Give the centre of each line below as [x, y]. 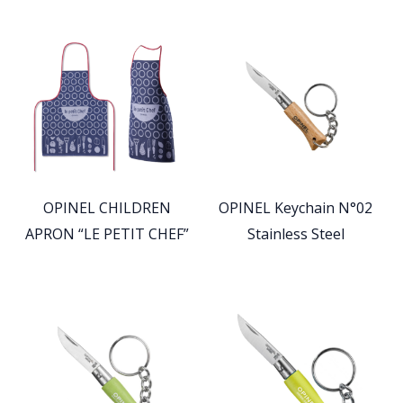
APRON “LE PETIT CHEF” [107, 233]
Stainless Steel [296, 233]
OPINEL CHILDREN [107, 207]
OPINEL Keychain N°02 [296, 207]
